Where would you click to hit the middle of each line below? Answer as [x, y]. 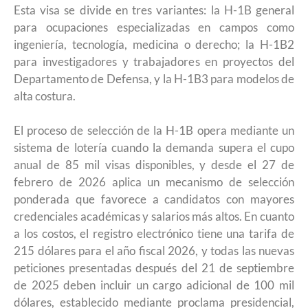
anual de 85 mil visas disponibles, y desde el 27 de [154, 165]
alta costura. [45, 96]
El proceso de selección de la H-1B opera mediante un [154, 130]
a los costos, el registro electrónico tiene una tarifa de [154, 233]
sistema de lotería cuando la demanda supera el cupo [154, 147]
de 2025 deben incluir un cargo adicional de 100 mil [154, 285]
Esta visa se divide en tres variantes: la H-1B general [154, 10]
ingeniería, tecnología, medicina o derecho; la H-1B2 [154, 44]
